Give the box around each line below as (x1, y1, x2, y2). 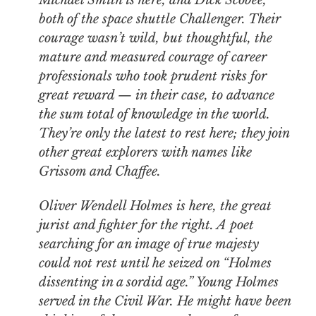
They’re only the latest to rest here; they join (38, 126, 289, 142)
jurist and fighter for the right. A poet (38, 217, 254, 233)
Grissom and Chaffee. (38, 164, 161, 180)
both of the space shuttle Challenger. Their (38, 11, 281, 28)
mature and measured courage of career (38, 49, 267, 66)
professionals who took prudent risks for (38, 68, 267, 85)
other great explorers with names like (38, 145, 252, 161)
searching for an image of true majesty (38, 236, 259, 253)
